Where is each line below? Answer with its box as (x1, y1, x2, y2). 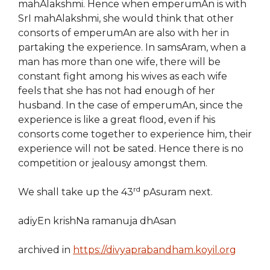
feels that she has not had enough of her (18, 84, 215, 96)
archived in (18, 243, 73, 256)
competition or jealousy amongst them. (18, 157, 207, 169)
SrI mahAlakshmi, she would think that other (18, 12, 234, 24)
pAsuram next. (140, 186, 213, 198)
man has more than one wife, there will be (18, 55, 221, 67)
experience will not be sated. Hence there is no (18, 142, 243, 154)
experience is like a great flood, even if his (18, 113, 215, 125)
